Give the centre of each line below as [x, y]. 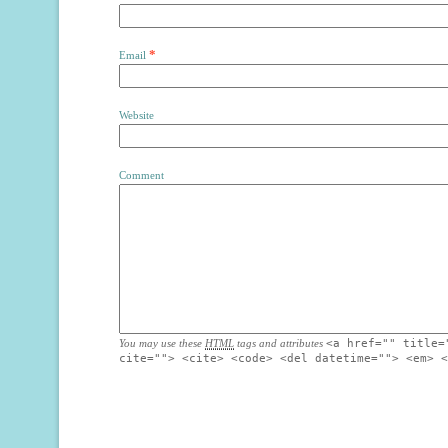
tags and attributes [278, 343]
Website [136, 115]
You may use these [162, 343]
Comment [141, 175]
